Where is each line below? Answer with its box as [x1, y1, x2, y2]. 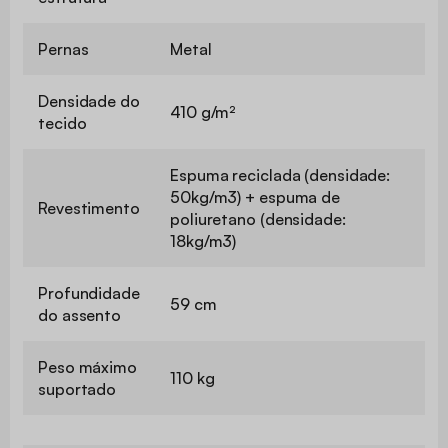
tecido [38, 112, 87, 133]
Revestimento [38, 197, 140, 218]
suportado [38, 378, 117, 399]
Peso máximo [38, 356, 137, 377]
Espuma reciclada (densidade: [170, 164, 391, 185]
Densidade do [38, 90, 140, 111]
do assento [38, 304, 122, 325]
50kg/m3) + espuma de [170, 186, 340, 207]
